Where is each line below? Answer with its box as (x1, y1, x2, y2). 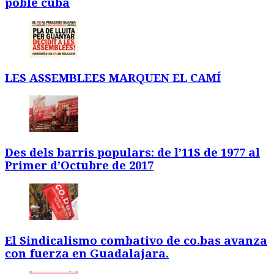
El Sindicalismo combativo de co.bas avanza (5, 234, 267, 247)
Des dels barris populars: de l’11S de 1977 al (5, 146, 260, 160)
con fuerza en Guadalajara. (5, 246, 169, 260)
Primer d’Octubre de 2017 (5, 159, 154, 172)
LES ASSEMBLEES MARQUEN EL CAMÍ (5, 71, 221, 84)
